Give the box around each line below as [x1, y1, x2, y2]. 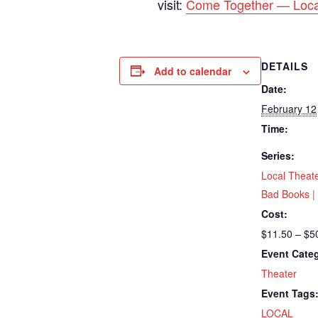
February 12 [261, 101, 317, 116]
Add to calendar [154, 63, 231, 78]
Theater [261, 265, 297, 280]
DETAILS [261, 58, 308, 73]
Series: [261, 148, 295, 163]
